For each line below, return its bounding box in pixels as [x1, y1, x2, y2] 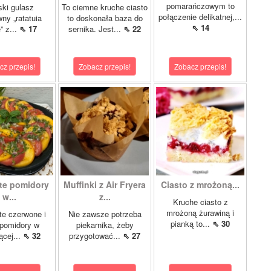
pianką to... [171, 218, 212, 229]
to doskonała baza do [67, 12, 143, 24]
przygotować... [69, 230, 123, 241]
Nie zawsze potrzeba [68, 208, 142, 220]
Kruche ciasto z [172, 196, 228, 207]
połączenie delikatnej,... [158, 11, 242, 22]
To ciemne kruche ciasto [62, 1, 148, 13]
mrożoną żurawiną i [166, 207, 234, 218]
